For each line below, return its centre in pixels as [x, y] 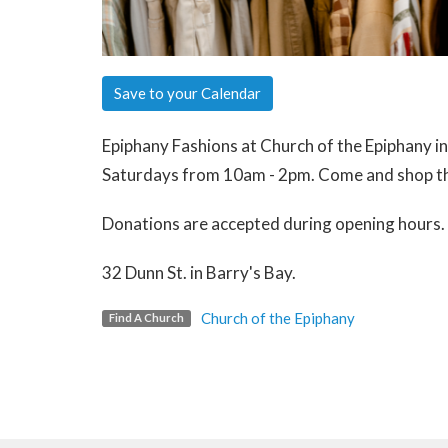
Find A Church [146, 318]
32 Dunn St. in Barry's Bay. [199, 272]
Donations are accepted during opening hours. [273, 223]
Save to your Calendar [187, 92]
